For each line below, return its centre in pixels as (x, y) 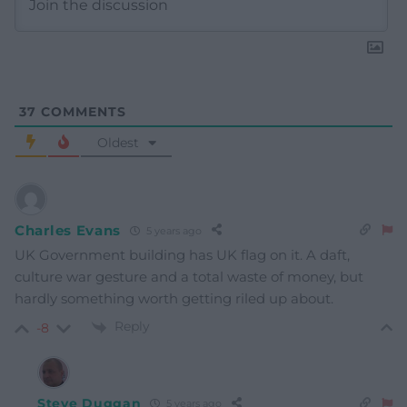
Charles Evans (68, 230)
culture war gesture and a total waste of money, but (189, 277)
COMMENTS (81, 112)
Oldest (118, 143)
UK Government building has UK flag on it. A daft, (182, 255)
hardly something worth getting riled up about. (174, 299)
